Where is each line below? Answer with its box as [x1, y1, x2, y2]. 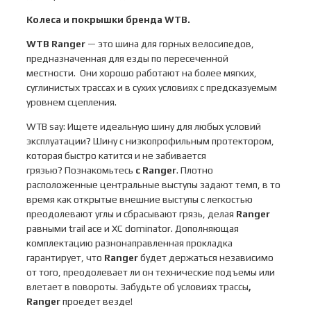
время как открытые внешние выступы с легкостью [26, 194, 253, 205]
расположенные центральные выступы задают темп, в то [26, 179, 280, 191]
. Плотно [176, 165, 213, 176]
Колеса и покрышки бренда [26, 14, 165, 26]
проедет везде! [60, 296, 133, 308]
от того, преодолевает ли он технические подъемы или [26, 267, 275, 278]
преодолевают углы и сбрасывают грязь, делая [26, 208, 236, 220]
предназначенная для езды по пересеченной [26, 53, 228, 65]
